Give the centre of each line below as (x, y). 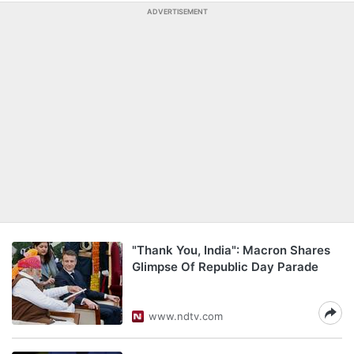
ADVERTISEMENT (177, 11)
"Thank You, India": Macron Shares (231, 250)
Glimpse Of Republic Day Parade (225, 267)
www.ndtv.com (186, 316)
